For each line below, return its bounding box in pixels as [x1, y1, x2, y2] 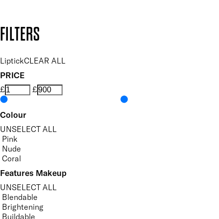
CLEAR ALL [24, 55, 66, 66]
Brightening [2, 201, 44, 212]
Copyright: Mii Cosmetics [10, 16, 99, 26]
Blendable [2, 192, 38, 202]
